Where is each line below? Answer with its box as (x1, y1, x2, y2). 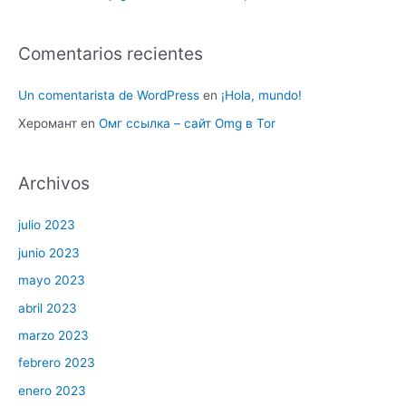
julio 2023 (18, 217, 75, 233)
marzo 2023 (18, 327, 89, 343)
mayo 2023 (18, 273, 85, 288)
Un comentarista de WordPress (18, 88, 199, 103)
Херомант (18, 115, 77, 130)
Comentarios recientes (18, 43, 203, 65)
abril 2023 (18, 300, 77, 315)
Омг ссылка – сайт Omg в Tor (99, 115, 275, 130)
